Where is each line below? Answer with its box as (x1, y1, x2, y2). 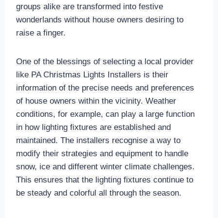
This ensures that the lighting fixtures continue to (16, 175, 193, 185)
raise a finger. (16, 28, 66, 38)
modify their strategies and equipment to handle (16, 149, 188, 159)
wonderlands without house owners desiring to (16, 15, 183, 25)
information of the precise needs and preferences (16, 83, 194, 93)
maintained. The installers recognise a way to (16, 136, 181, 145)
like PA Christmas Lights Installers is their (16, 70, 168, 80)
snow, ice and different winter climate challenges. (16, 162, 195, 172)
